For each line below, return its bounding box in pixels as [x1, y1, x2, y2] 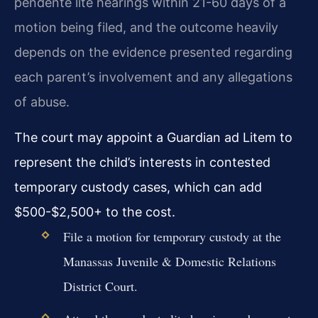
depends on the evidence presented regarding [14, 45, 292, 60]
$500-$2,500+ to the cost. [14, 204, 175, 219]
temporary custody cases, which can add [14, 179, 262, 194]
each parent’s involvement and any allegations [14, 70, 292, 85]
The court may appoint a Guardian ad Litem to [14, 129, 292, 145]
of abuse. [14, 94, 70, 110]
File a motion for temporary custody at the [62, 227, 281, 245]
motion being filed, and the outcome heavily [14, 20, 278, 35]
